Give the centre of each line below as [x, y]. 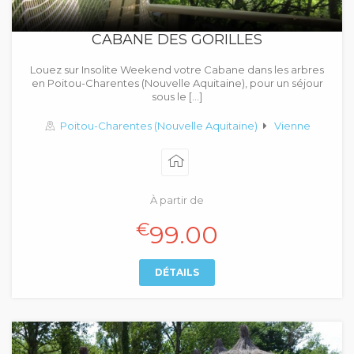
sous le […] [177, 96]
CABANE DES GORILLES [177, 40]
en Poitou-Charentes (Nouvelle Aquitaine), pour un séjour [177, 83]
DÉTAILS [177, 272]
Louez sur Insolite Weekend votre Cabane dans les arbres [177, 70]
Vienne [293, 126]
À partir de [177, 200]
